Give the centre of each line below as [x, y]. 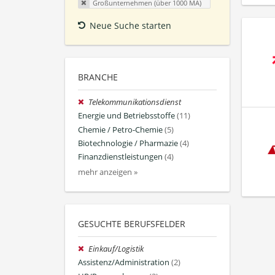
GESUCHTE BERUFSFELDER [132, 224]
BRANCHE [98, 77]
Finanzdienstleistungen [120, 157]
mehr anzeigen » [108, 172]
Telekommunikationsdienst [135, 103]
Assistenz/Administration [124, 263]
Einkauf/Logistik [116, 249]
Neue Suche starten [130, 26]
